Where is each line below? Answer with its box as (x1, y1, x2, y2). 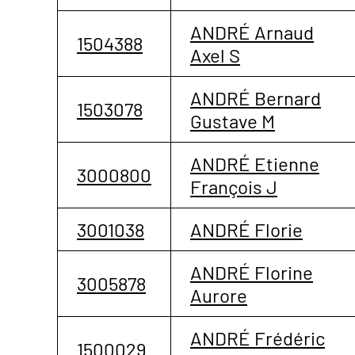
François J (190, 174, 277, 198)
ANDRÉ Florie (190, 217, 303, 241)
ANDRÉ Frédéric (190, 326, 325, 349)
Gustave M (190, 109, 275, 132)
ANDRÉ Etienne (190, 151, 319, 175)
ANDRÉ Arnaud (190, 20, 314, 44)
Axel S (190, 43, 240, 67)
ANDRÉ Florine (190, 260, 313, 284)
